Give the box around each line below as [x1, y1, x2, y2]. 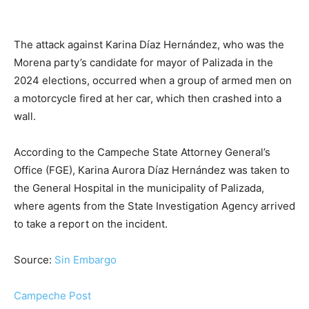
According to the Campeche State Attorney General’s [14, 146, 270, 159]
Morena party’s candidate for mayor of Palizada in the [14, 56, 273, 70]
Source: [14, 253, 54, 267]
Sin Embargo [54, 253, 117, 267]
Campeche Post [14, 289, 91, 303]
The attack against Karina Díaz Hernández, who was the [14, 38, 284, 52]
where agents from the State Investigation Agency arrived [14, 199, 295, 213]
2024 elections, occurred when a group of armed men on [14, 74, 292, 88]
